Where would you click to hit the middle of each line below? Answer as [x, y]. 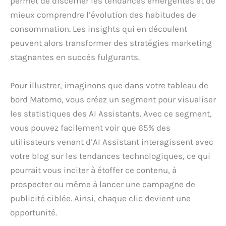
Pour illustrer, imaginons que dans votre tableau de [109, 85]
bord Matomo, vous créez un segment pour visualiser [113, 99]
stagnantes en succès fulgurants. [75, 57]
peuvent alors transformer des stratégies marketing [111, 43]
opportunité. [34, 212]
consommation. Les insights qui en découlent [99, 29]
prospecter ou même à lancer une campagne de [103, 184]
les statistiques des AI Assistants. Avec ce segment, [111, 113]
